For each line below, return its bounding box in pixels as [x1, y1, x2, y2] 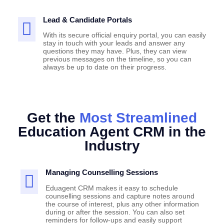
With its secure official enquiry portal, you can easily [43, 31, 206, 39]
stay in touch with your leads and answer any [43, 39, 185, 47]
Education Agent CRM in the [18, 124, 206, 140]
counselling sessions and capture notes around [45, 192, 194, 200]
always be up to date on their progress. [43, 63, 166, 71]
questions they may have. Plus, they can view [43, 47, 186, 55]
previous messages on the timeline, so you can [43, 55, 191, 63]
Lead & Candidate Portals [43, 15, 132, 24]
